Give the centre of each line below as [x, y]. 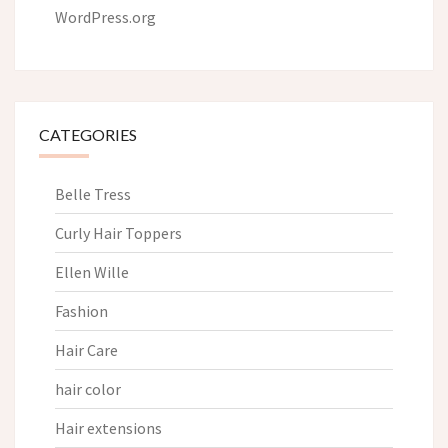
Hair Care [86, 350]
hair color [88, 389]
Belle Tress [93, 194]
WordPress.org [105, 17]
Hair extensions [108, 428]
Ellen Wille [92, 272]
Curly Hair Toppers [118, 233]
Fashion [81, 311]
